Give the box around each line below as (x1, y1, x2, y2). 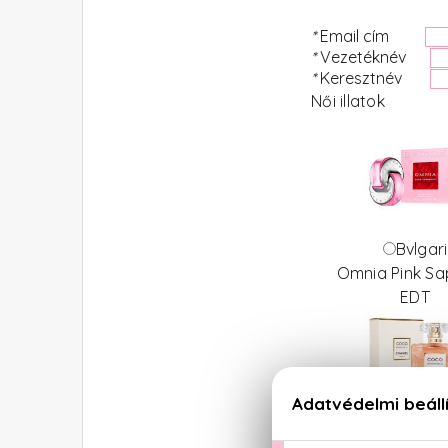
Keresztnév (319, 68, 430, 88)
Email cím (319, 26, 425, 46)
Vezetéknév (319, 47, 430, 67)
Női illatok (306, 91, 385, 111)
